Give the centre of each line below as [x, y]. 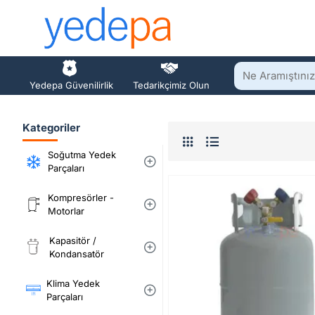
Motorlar [66, 211]
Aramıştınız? [264, 97]
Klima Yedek [73, 283]
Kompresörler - [81, 198]
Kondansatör [77, 254]
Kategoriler [51, 128]
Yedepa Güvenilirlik [71, 85]
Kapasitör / [73, 240]
